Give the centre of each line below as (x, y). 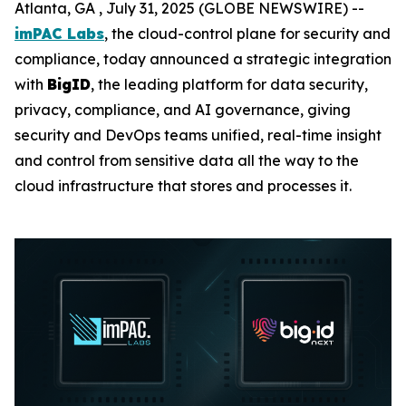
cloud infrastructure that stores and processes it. (183, 186)
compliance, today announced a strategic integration (203, 59)
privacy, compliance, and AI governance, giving (183, 110)
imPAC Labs (59, 34)
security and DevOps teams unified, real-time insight (198, 135)
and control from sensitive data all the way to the (187, 160)
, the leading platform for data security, (229, 84)
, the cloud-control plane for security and (247, 34)
